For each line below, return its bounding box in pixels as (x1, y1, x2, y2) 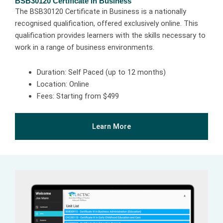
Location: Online (36, 79, 89, 89)
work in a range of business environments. (15, 43, 154, 52)
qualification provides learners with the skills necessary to (15, 31, 206, 40)
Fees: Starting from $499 (36, 91, 119, 101)
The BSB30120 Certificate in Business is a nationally (15, 7, 186, 16)
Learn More (92, 121, 131, 131)
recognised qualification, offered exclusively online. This (15, 19, 198, 28)
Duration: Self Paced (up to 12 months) (36, 67, 166, 77)
